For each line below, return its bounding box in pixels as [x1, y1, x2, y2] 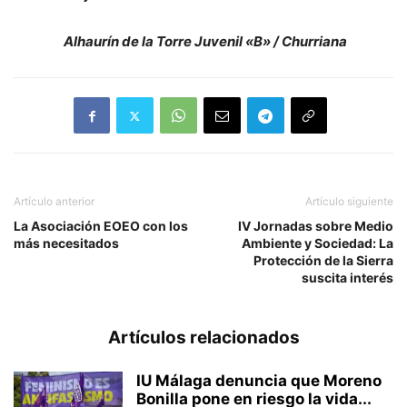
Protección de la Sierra [253, 253, 393, 269]
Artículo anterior [14, 194, 94, 209]
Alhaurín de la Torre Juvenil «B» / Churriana [60, 33, 347, 51]
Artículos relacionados [107, 327, 300, 349]
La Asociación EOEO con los [14, 218, 188, 234]
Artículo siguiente [305, 194, 393, 209]
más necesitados [14, 235, 119, 252]
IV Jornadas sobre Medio [238, 218, 393, 234]
